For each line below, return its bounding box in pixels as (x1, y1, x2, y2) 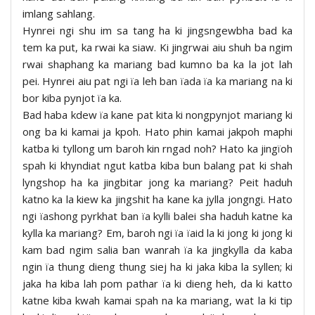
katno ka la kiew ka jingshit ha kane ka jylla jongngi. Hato (22, 191, 292, 206)
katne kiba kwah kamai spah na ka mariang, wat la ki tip (22, 292, 292, 307)
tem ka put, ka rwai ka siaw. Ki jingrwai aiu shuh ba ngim (22, 39, 292, 54)
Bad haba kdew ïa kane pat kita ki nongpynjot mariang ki (22, 107, 292, 122)
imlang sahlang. (22, 6, 95, 20)
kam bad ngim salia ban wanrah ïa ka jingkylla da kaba (22, 242, 292, 257)
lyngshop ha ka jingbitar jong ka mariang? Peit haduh (22, 174, 292, 189)
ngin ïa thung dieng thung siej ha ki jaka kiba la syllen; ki (22, 259, 292, 274)
